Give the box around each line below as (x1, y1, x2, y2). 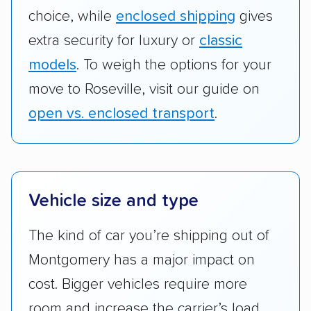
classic (199, 33, 242, 49)
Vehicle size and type (28, 192, 199, 210)
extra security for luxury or (28, 33, 199, 49)
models (28, 57, 76, 73)
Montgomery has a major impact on (28, 252, 255, 268)
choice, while (28, 8, 116, 24)
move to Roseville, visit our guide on (28, 81, 260, 97)
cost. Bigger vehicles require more (28, 276, 247, 292)
